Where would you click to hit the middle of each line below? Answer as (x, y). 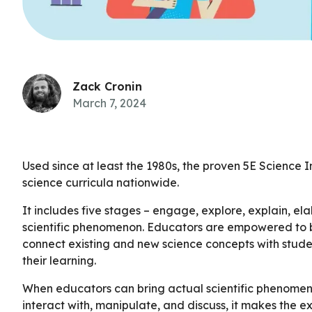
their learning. (59, 261)
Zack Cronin (107, 87)
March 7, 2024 (109, 103)
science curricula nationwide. (101, 183)
